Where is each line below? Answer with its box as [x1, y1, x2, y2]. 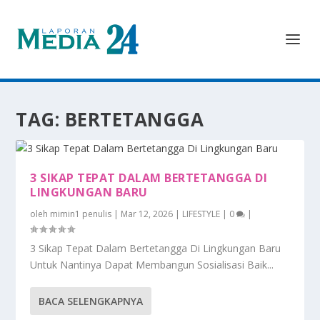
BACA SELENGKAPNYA [39, 294, 144, 308]
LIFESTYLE [182, 208, 221, 220]
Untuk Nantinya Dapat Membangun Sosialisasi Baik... [30, 258, 274, 271]
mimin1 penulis [50, 208, 112, 220]
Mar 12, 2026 [121, 208, 174, 220]
